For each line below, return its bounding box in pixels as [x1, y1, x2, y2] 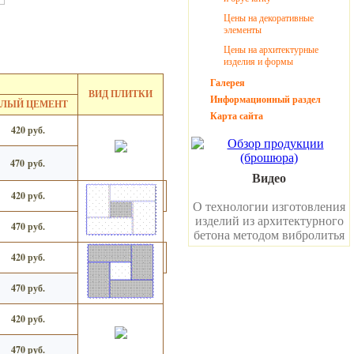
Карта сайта [210, 111, 263, 122]
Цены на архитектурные [224, 44, 318, 55]
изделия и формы [224, 56, 293, 67]
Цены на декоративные [224, 13, 314, 24]
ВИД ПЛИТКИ [88, 88, 153, 100]
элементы [224, 24, 262, 36]
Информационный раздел [210, 94, 321, 105]
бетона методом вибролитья [194, 228, 345, 242]
